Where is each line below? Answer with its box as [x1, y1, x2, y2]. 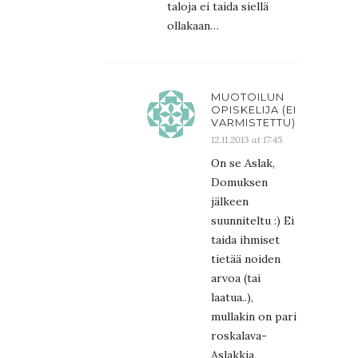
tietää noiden [211, 251, 280, 266]
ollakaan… [167, 18, 219, 33]
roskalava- [211, 328, 267, 343]
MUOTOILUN [211, 89, 284, 103]
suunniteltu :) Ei [211, 213, 294, 228]
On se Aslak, [211, 155, 275, 170]
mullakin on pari [211, 308, 296, 324]
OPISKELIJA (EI [211, 102, 296, 116]
